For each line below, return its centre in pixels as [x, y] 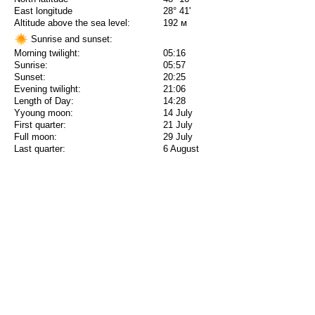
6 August [181, 149]
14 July [178, 113]
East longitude [43, 11]
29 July [178, 137]
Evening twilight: [47, 89]
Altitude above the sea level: [72, 23]
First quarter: [40, 125]
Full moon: [36, 137]
